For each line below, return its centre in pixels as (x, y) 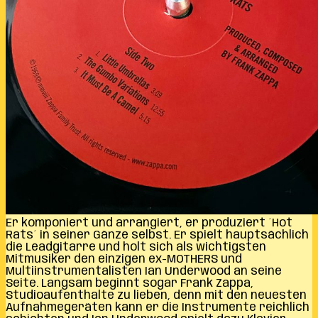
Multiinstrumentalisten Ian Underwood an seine (144, 271)
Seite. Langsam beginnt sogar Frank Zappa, (130, 283)
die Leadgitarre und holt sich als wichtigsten (136, 247)
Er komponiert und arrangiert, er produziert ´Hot (149, 223)
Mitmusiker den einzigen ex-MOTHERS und (124, 259)
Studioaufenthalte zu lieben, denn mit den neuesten (156, 295)
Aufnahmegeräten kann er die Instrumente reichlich (158, 307)
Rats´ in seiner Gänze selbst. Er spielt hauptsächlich (157, 235)
